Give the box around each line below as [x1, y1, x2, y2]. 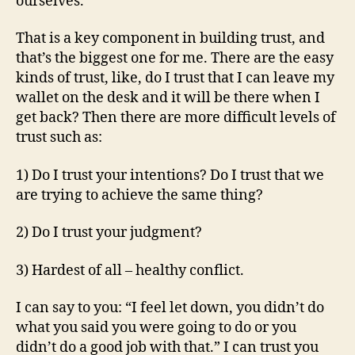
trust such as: [16, 128, 102, 147]
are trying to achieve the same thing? [16, 185, 266, 204]
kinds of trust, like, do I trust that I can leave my [16, 69, 334, 88]
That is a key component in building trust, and [16, 29, 325, 48]
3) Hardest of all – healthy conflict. [16, 261, 247, 280]
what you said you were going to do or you [16, 319, 296, 338]
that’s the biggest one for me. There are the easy [16, 49, 334, 68]
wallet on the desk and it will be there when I [16, 89, 320, 108]
